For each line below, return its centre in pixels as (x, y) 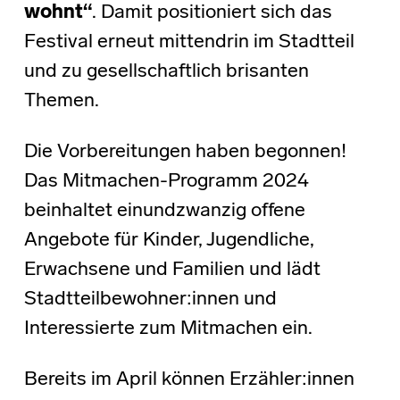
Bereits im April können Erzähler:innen (189, 380)
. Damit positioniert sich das (212, 13)
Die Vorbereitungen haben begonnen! (185, 153)
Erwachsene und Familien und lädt (172, 271)
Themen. (61, 102)
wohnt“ (58, 13)
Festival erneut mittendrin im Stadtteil (189, 43)
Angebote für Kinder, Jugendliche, (169, 241)
